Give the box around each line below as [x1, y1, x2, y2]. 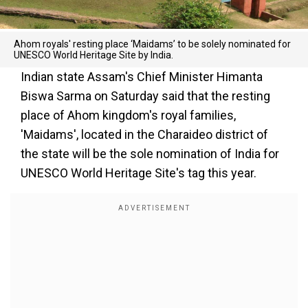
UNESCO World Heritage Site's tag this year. [21, 165, 256, 180]
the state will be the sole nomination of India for [21, 146, 279, 161]
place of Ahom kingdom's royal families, [21, 107, 236, 122]
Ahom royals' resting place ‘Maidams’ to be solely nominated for [14, 38, 291, 49]
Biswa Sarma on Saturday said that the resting [21, 88, 270, 103]
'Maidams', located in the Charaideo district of [21, 126, 268, 142]
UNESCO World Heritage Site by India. [14, 49, 173, 60]
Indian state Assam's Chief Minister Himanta [21, 69, 263, 84]
